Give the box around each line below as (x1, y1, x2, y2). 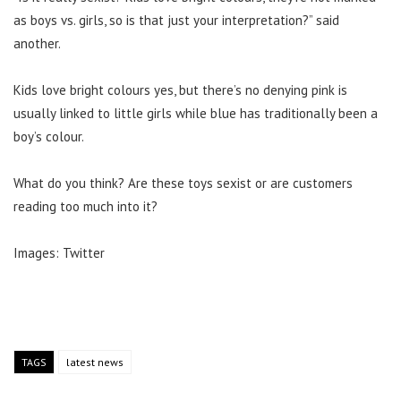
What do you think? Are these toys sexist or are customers (13, 174, 353, 192)
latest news (66, 354, 124, 369)
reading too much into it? (13, 197, 158, 215)
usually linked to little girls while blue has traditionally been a (13, 104, 378, 122)
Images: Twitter (13, 243, 105, 261)
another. (13, 34, 61, 52)
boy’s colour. (13, 127, 84, 145)
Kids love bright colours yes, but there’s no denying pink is (13, 81, 347, 98)
